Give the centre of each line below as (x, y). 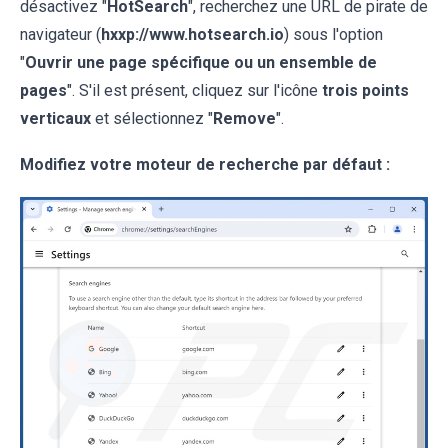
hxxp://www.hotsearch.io (192, 34)
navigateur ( (60, 34)
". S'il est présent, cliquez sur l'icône (194, 90)
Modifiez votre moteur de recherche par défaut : (205, 164)
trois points (365, 90)
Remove (244, 118)
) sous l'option (333, 34)
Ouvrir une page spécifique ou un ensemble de (201, 62)
